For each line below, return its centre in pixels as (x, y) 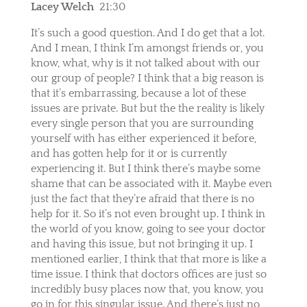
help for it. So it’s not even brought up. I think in (148, 213)
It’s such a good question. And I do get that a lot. (147, 33)
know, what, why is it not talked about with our (145, 63)
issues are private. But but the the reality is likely (147, 108)
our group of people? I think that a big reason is (147, 78)
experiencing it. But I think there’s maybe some (145, 168)
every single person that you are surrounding (142, 123)
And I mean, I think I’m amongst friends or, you (147, 48)
